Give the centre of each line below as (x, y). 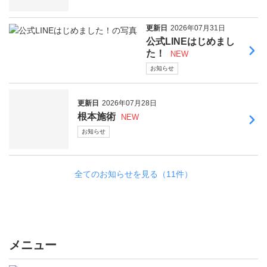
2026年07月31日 (198, 28)
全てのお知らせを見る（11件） (133, 174)
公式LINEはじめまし (190, 42)
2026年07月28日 (129, 103)
